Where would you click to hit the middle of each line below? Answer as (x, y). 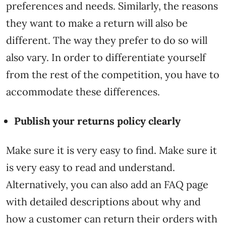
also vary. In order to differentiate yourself (106, 57)
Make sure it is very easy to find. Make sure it (111, 150)
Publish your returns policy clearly (97, 121)
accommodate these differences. (84, 91)
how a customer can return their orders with (112, 218)
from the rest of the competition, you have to (113, 74)
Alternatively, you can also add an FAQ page (107, 184)
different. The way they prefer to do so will (107, 40)
